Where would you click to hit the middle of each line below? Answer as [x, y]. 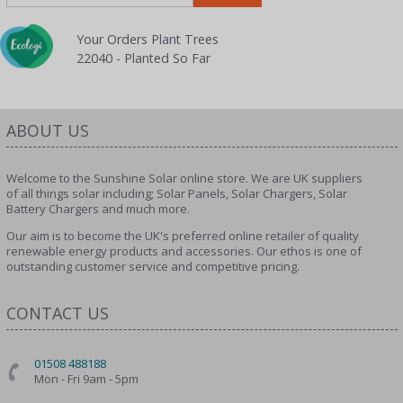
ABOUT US [47, 130]
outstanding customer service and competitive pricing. [152, 266]
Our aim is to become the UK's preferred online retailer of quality [182, 235]
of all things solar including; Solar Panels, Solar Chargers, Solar [176, 193]
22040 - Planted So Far [143, 58]
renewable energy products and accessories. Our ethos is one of [184, 251]
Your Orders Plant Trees [147, 39]
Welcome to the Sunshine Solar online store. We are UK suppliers [184, 178]
